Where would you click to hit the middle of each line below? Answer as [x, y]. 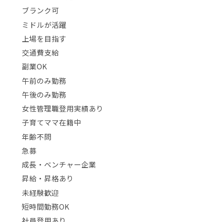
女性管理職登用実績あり [62, 108]
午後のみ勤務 [44, 94]
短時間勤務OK [45, 206]
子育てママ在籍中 [51, 122]
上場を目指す [44, 38]
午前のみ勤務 [44, 80]
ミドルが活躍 [44, 24]
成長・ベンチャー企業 [59, 164]
